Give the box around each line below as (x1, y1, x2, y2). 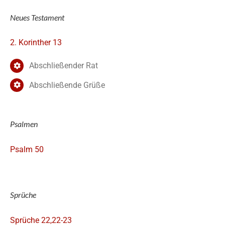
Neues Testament (10, 12, 64, 22)
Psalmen (10, 119, 38, 129)
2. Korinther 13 (10, 38, 62, 48)
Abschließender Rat (29, 61, 98, 71)
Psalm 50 (10, 144, 44, 154)
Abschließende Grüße (29, 80, 105, 90)
